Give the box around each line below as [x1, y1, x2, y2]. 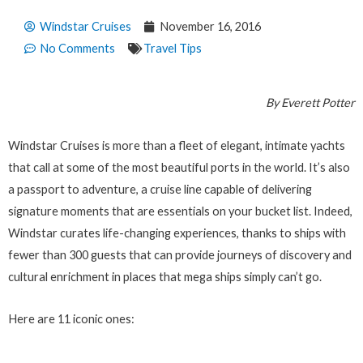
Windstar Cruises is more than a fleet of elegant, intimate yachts [8, 138, 345, 152]
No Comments [40, 41, 115, 56]
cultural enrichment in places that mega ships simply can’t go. [8, 269, 322, 284]
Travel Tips [143, 41, 202, 56]
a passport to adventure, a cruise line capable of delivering [8, 181, 312, 196]
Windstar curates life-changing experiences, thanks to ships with [8, 225, 346, 240]
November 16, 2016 [160, 19, 261, 34]
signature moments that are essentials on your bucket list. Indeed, [8, 203, 352, 218]
